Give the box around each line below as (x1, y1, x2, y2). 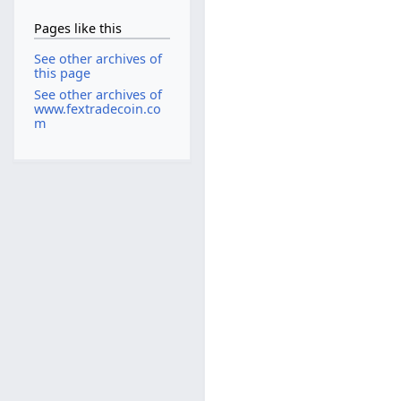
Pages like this (33, 19, 122, 37)
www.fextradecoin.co (33, 99, 161, 117)
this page (33, 64, 90, 82)
